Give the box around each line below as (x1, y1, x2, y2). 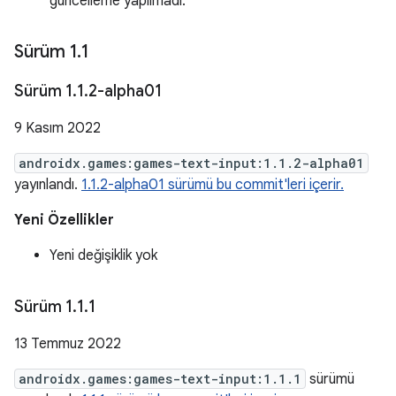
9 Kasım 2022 (14, 119, 101, 137)
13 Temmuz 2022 (14, 335, 121, 353)
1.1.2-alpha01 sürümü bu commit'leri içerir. (81, 176, 344, 194)
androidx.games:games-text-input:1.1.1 (19, 370, 301, 387)
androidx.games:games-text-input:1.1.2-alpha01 (19, 155, 364, 171)
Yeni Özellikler (14, 211, 114, 229)
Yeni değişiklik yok (49, 247, 157, 264)
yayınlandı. (14, 176, 81, 194)
